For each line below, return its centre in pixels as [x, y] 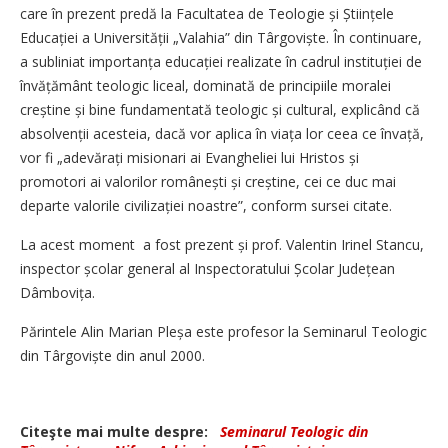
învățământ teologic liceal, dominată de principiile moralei [205, 85]
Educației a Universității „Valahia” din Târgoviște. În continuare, [221, 37]
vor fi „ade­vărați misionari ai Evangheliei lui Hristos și [189, 157]
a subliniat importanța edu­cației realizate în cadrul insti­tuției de [221, 61]
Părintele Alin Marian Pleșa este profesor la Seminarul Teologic [223, 331]
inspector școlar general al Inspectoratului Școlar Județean [207, 268]
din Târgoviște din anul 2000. [112, 355]
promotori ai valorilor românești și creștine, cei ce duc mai [208, 181]
